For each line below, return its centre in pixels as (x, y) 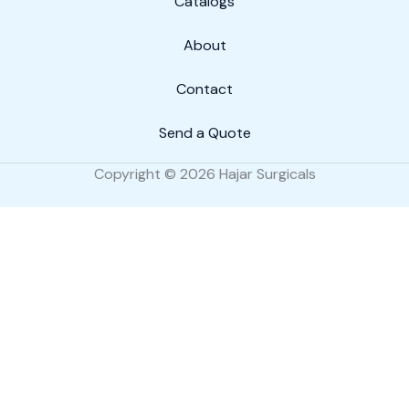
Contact (204, 89)
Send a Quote (204, 133)
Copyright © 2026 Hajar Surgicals (204, 174)
